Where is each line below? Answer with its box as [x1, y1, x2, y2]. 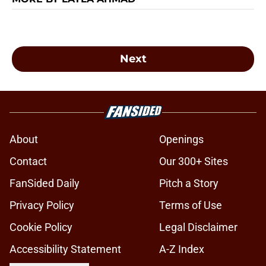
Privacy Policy [9, 199, 74, 212]
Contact [9, 155, 47, 168]
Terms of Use [159, 199, 222, 212]
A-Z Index [159, 243, 204, 256]
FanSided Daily [9, 177, 80, 190]
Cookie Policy [9, 221, 72, 234]
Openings [159, 133, 204, 146]
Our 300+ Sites [159, 155, 228, 168]
